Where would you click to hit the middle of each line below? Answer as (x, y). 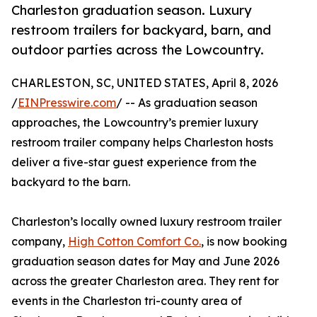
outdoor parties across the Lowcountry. (138, 50)
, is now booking (244, 242)
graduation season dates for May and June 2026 (145, 261)
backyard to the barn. (71, 182)
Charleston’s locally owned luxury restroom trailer (146, 222)
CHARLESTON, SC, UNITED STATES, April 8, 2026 (145, 83)
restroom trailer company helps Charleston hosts (142, 143)
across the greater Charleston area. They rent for (145, 281)
